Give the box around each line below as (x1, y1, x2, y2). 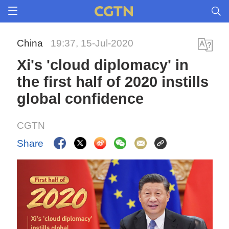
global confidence (17, 90, 144, 107)
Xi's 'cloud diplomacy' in (17, 57, 189, 73)
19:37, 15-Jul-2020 (51, 38, 134, 49)
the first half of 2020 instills (17, 74, 209, 90)
